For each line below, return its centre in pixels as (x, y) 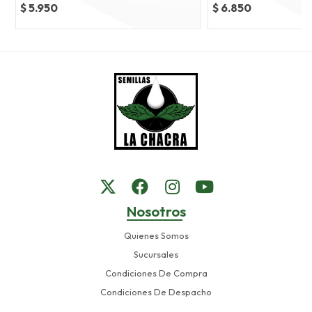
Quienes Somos (156, 235)
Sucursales (156, 254)
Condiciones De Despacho (156, 291)
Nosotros (156, 211)
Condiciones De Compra (156, 273)
